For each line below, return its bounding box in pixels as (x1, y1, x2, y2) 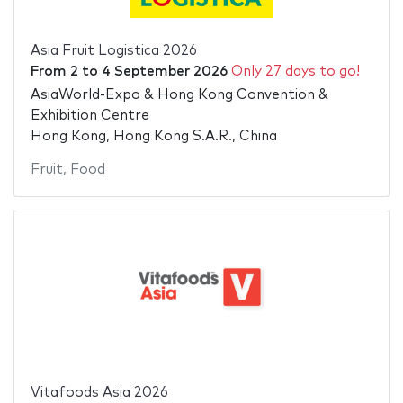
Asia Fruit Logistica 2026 (30, 43, 197, 58)
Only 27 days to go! (230, 64, 360, 78)
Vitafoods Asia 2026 (30, 386, 168, 400)
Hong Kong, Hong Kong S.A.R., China (30, 130, 277, 144)
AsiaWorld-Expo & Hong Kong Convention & (30, 88, 328, 103)
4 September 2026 (101, 64, 228, 78)
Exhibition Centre (30, 109, 149, 123)
